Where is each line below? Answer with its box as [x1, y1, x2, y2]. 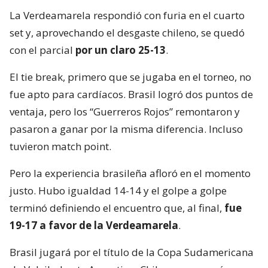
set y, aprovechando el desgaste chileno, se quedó [10, 26, 245, 40]
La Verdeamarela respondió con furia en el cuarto [10, 8, 245, 23]
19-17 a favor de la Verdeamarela [10, 218, 178, 233]
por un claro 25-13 [75, 43, 166, 57]
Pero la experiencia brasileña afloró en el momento [10, 166, 251, 181]
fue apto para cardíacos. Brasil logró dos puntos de [10, 87, 253, 102]
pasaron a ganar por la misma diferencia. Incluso [10, 122, 243, 136]
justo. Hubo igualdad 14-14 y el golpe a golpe [10, 184, 227, 198]
